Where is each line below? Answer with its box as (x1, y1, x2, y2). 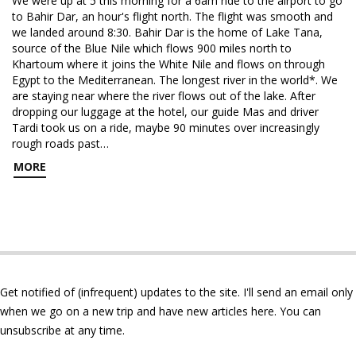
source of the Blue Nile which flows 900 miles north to (12, 41, 292, 56)
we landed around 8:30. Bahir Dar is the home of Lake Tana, (12, 25, 323, 40)
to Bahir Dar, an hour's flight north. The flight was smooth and (12, 9, 333, 24)
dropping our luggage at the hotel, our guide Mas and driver (12, 104, 319, 119)
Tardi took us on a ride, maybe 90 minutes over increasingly (12, 120, 319, 135)
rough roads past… (12, 136, 109, 151)
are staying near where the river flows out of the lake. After (12, 88, 315, 103)
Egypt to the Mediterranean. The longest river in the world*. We (12, 72, 338, 87)
